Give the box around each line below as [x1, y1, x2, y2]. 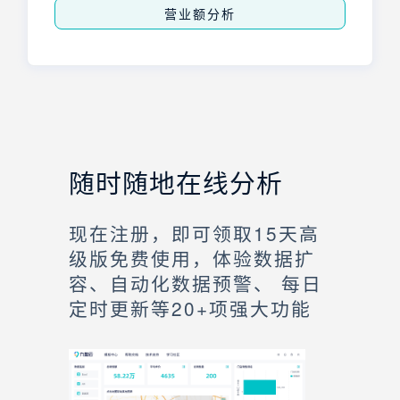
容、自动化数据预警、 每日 [69, 269, 322, 296]
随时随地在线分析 [69, 162, 283, 200]
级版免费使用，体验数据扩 [69, 244, 315, 271]
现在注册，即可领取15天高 [69, 219, 320, 246]
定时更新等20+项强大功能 [69, 294, 312, 321]
